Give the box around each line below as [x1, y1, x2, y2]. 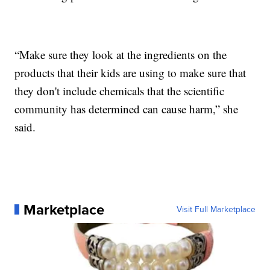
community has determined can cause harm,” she [14, 101, 239, 116]
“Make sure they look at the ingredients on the [14, 46, 227, 62]
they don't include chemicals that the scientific [14, 83, 225, 98]
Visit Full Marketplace [176, 202, 256, 216]
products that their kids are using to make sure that [14, 64, 246, 80]
